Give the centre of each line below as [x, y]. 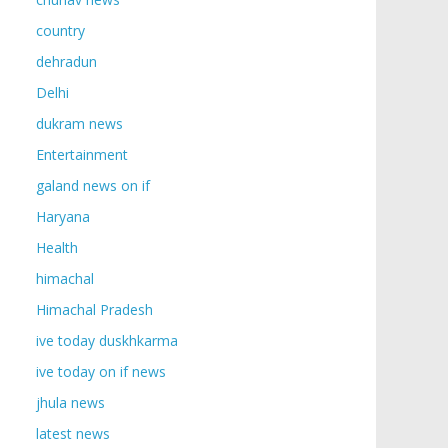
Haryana [63, 216]
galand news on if [93, 185]
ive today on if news [101, 371]
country [60, 30]
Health [57, 247]
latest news [73, 433]
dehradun [66, 61]
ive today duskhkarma [107, 340]
